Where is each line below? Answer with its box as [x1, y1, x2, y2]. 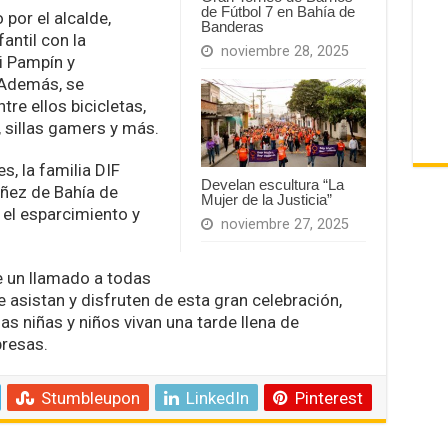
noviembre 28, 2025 [220, 43, 349, 61]
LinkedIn [185, 387, 249, 408]
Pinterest [294, 387, 363, 408]
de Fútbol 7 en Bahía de [200, 3, 355, 21]
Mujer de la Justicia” [200, 190, 332, 208]
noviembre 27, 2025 [220, 215, 349, 233]
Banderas [200, 18, 264, 36]
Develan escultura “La [200, 175, 344, 193]
